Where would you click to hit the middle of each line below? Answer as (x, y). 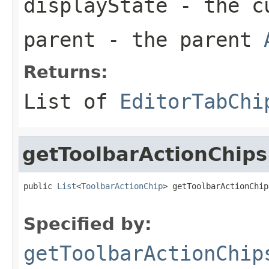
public (40, 186)
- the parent (180, 39)
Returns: (66, 72)
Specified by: (88, 224)
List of (71, 101)
